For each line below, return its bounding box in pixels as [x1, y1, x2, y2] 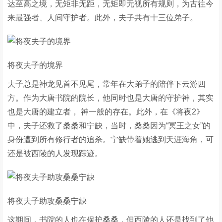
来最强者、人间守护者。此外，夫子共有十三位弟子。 [7, 13, 198, 22]
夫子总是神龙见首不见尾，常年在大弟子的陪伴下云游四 [7, 80, 206, 88]
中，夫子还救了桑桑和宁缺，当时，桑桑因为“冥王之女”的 [7, 121, 211, 130]
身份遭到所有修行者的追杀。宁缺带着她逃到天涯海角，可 [7, 135, 214, 144]
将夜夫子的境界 [7, 61, 63, 69]
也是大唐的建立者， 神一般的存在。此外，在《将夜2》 [7, 108, 205, 116]
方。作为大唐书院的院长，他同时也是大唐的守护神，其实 [7, 94, 214, 102]
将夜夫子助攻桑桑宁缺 [7, 197, 87, 205]
